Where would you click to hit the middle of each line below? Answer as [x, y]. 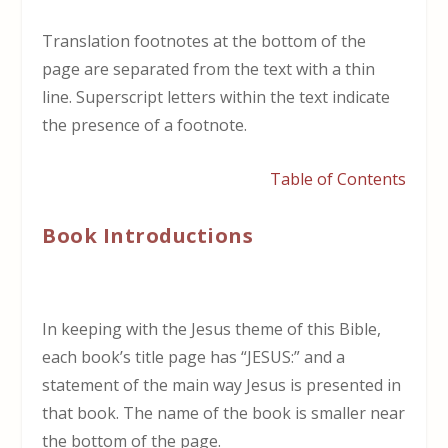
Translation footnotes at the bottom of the [204, 40]
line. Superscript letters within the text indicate [216, 96]
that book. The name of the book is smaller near [224, 413]
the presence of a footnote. [145, 124]
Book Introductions [148, 236]
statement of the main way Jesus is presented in [222, 385]
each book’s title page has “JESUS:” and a [194, 357]
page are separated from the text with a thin [209, 68]
